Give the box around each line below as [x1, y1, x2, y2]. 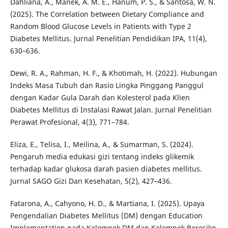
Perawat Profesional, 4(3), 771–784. [10, 117, 129, 127]
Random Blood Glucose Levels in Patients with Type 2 [10, 21, 191, 32]
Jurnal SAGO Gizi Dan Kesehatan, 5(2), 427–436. [10, 176, 172, 186]
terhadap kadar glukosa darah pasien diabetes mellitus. [10, 164, 202, 174]
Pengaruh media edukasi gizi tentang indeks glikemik [10, 152, 194, 162]
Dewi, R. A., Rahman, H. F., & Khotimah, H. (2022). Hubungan [10, 68, 217, 78]
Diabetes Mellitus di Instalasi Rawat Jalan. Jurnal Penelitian [10, 105, 212, 115]
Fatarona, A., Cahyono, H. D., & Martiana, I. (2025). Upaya [10, 198, 205, 209]
